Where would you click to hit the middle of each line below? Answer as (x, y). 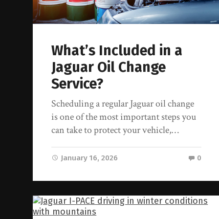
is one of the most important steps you (124, 117)
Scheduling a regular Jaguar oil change (123, 104)
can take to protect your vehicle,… (115, 130)
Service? (77, 84)
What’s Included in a (117, 51)
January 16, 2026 (89, 158)
